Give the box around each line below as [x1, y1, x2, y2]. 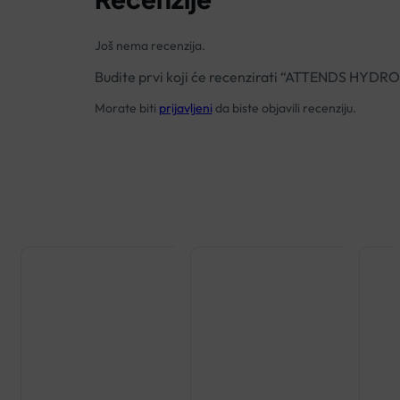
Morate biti [94, 99, 159, 116]
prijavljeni [158, 99, 212, 116]
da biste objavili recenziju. [212, 99, 356, 116]
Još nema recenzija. [94, 37, 205, 54]
